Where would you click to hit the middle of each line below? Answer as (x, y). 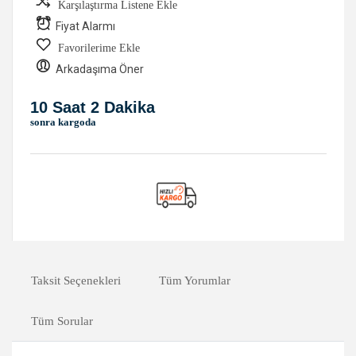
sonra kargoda (63, 122)
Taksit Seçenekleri (76, 280)
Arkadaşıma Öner (100, 69)
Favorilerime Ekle (99, 48)
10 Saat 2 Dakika (93, 107)
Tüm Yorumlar (195, 280)
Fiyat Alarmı (85, 26)
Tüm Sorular (62, 321)
